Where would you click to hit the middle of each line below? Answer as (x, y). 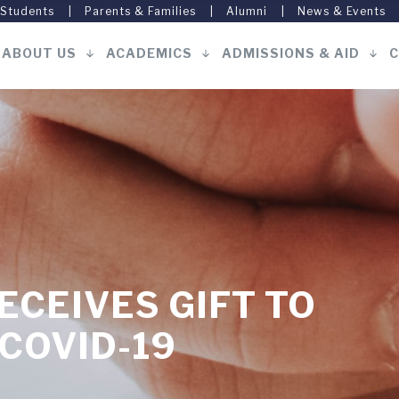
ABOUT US (39, 53)
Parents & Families (140, 11)
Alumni (247, 11)
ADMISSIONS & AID (291, 53)
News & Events (342, 11)
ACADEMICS (149, 53)
